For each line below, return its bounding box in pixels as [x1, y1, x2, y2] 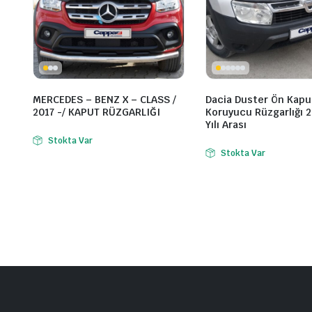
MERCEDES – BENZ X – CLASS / [33, 93, 176, 107]
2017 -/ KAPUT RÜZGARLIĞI [33, 106, 160, 119]
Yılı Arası [205, 118, 247, 132]
